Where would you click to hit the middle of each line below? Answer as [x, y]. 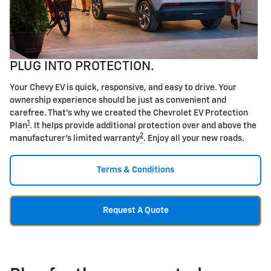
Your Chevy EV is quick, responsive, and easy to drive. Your [123, 87]
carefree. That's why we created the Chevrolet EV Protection [129, 113]
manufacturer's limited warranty [75, 138]
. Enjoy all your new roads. [194, 138]
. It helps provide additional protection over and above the [143, 126]
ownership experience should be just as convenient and [118, 100]
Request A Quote [135, 210]
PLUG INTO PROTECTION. [82, 67]
